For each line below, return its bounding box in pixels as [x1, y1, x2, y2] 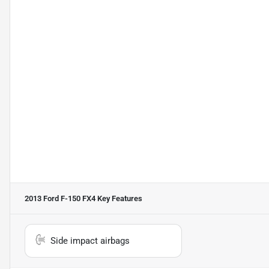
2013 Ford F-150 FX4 [25, 194, 95, 203]
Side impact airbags [50, 235, 130, 246]
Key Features [95, 194, 142, 203]
